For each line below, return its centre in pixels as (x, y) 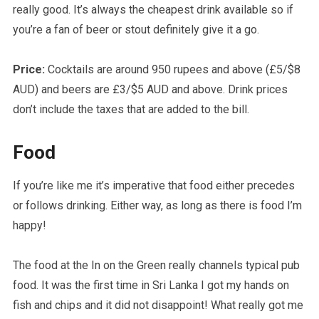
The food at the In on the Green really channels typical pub (156, 265)
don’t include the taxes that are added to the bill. (131, 109)
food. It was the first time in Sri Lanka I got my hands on (151, 285)
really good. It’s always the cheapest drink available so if (153, 9)
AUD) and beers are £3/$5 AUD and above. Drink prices (150, 89)
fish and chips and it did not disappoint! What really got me (158, 305)
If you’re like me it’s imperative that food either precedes (153, 185)
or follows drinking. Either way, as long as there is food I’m (157, 205)
